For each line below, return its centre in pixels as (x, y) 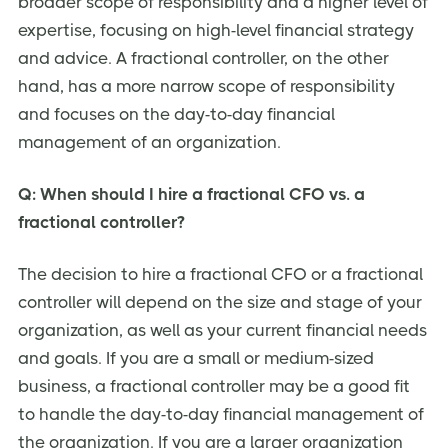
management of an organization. (149, 142)
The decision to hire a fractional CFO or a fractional (220, 274)
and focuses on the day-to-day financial (176, 114)
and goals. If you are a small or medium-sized (196, 358)
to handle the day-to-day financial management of (221, 414)
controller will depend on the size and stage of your (220, 302)
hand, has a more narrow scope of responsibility (206, 86)
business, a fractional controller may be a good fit (214, 386)
